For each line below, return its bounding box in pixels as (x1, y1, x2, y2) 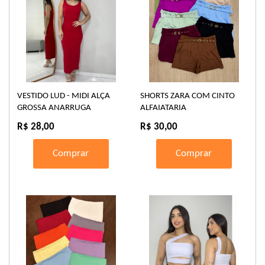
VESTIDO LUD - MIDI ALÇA (17, 91, 110, 101)
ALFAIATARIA (140, 103, 186, 112)
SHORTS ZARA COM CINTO (140, 91, 235, 101)
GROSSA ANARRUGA (17, 103, 91, 112)
